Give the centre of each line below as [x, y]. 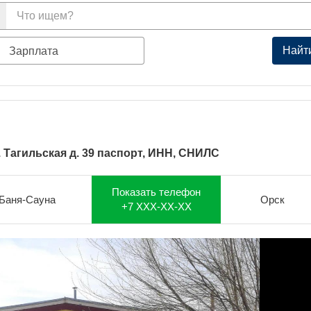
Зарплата [34, 51]
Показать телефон [156, 192]
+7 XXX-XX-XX [156, 207]
